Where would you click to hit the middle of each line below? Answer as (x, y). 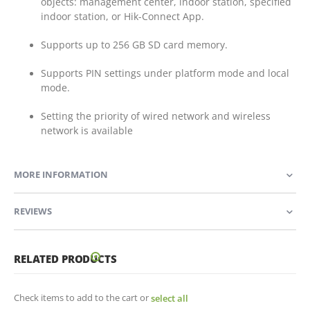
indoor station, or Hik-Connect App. (122, 17)
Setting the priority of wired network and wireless (155, 116)
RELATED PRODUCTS (65, 258)
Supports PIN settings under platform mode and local (165, 73)
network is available (86, 131)
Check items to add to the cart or (82, 297)
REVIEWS (33, 211)
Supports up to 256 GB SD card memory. (134, 45)
